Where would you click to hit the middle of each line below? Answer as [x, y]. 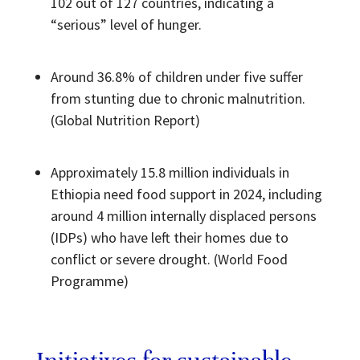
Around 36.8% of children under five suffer [176, 76]
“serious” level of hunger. [126, 24]
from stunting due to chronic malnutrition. [178, 98]
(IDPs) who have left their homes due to [169, 237]
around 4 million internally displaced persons [183, 215]
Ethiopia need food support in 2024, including [186, 194]
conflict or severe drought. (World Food [169, 259]
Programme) [89, 280]
